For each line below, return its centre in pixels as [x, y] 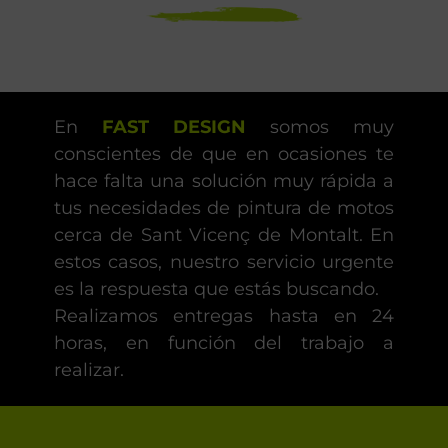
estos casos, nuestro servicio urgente [224, 262]
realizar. [88, 370]
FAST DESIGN [173, 127]
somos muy [320, 127]
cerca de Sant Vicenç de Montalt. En [224, 235]
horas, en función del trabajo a [224, 343]
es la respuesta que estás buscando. [216, 289]
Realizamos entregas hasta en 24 [224, 316]
